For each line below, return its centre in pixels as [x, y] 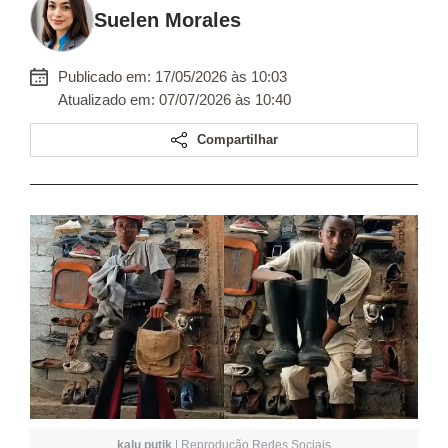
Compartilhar [237, 139]
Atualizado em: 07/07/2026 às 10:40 [174, 99]
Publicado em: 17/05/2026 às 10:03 [172, 76]
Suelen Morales [167, 20]
